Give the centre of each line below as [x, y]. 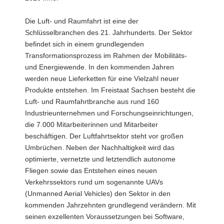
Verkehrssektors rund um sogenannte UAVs [94, 182]
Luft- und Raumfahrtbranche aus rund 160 [92, 101]
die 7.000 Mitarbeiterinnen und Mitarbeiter [91, 124]
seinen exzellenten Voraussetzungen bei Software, [105, 216]
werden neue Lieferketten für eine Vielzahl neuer [102, 78]
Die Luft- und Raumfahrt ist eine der [82, 21]
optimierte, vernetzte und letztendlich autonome [100, 159]
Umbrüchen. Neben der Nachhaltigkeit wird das [100, 147]
